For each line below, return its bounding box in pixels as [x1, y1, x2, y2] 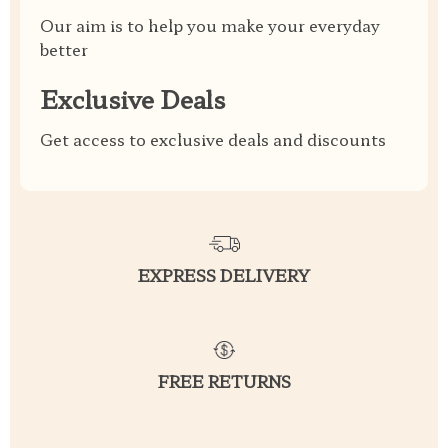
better [40, 37, 88, 61]
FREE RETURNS [157, 369, 291, 394]
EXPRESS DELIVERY [138, 262, 310, 287]
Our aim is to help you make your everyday [40, 13, 380, 37]
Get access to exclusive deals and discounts [40, 127, 386, 151]
